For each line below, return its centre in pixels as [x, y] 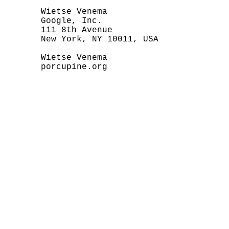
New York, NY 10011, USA [82, 39]
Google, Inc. [54, 21]
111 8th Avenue [59, 30]
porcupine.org [56, 67]
